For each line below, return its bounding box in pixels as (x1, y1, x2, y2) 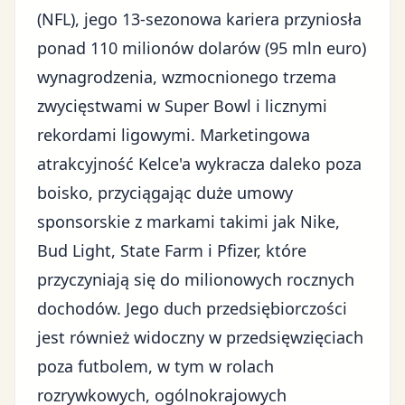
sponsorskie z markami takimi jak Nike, (37, 211, 340, 232)
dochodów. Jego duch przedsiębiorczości (37, 297, 347, 319)
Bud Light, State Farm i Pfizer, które (37, 240, 306, 261)
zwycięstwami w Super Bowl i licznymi (37, 95, 327, 117)
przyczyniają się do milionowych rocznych (37, 268, 354, 290)
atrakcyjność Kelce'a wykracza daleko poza (37, 153, 362, 174)
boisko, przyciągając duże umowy (37, 182, 293, 203)
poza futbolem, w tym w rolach (37, 355, 274, 377)
